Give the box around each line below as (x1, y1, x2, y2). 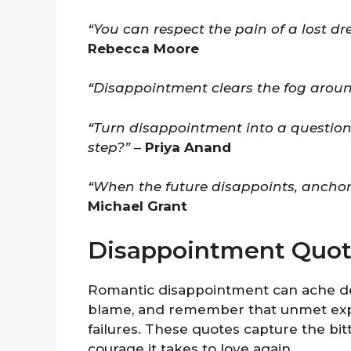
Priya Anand (145, 139, 231, 155)
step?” (88, 139, 130, 155)
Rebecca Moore (88, 40, 199, 56)
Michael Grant (88, 198, 187, 215)
